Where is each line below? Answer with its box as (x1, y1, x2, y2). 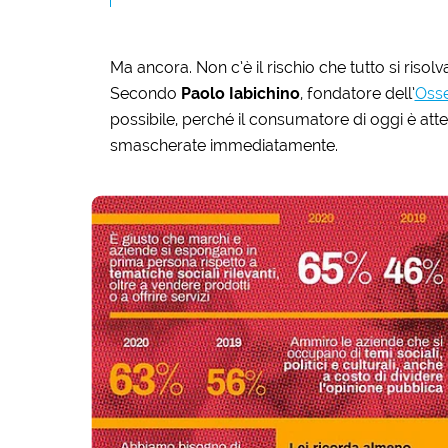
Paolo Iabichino (180, 83, 300, 103)
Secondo (109, 83, 181, 103)
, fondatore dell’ (299, 83, 415, 103)
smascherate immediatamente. (109, 135, 338, 155)
